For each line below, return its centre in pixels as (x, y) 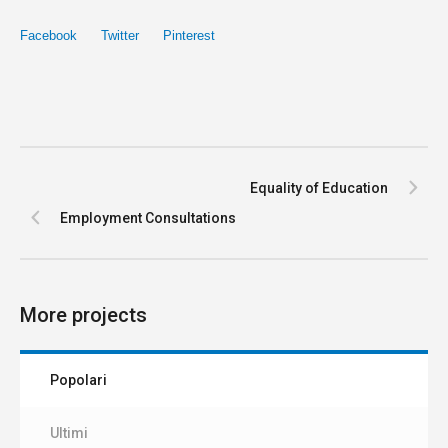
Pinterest (189, 36)
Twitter (120, 36)
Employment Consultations (148, 218)
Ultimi (69, 433)
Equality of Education (319, 188)
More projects (83, 315)
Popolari (78, 380)
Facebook (48, 36)
